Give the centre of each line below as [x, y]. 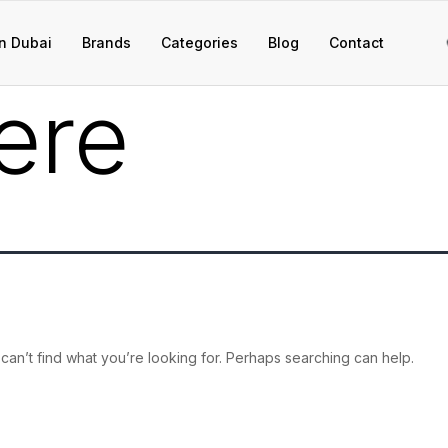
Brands [106, 42]
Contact [356, 42]
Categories [199, 42]
